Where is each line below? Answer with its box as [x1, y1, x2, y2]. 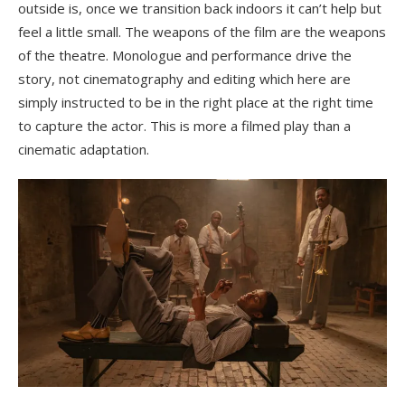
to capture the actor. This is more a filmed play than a [18, 117, 351, 136]
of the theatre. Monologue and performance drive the [18, 46, 352, 65]
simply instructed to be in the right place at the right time [18, 93, 373, 112]
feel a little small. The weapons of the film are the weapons [18, 23, 386, 42]
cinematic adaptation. [18, 140, 149, 159]
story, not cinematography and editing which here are [18, 70, 351, 89]
